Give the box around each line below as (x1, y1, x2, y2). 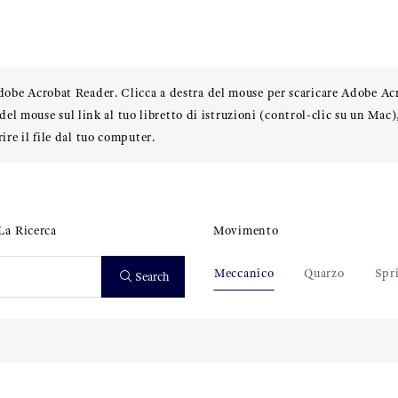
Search (135, 269, 170, 284)
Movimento (213, 223, 279, 238)
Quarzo (304, 266, 345, 281)
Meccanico (214, 266, 275, 281)
